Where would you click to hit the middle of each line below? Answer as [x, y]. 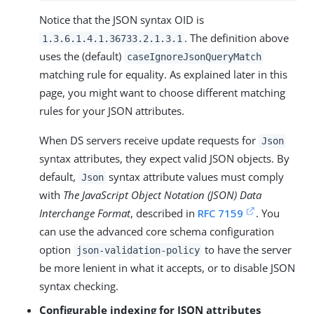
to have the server [247, 249]
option [56, 249]
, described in [164, 213]
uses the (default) [82, 56]
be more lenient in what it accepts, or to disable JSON [167, 267]
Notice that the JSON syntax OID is [122, 19]
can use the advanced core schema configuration [157, 231]
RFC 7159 [220, 213]
